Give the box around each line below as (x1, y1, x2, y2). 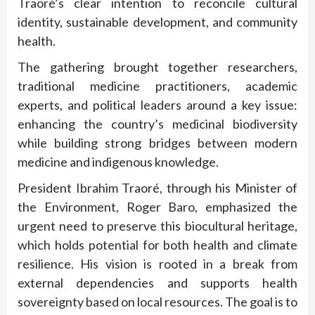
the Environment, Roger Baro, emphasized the (18, 198, 297, 214)
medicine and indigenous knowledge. (18, 153, 219, 169)
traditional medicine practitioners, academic (18, 77, 297, 94)
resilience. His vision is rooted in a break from (18, 255, 297, 271)
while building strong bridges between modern (18, 134, 297, 150)
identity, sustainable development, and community (18, 13, 297, 30)
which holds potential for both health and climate (18, 236, 297, 252)
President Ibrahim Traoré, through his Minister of (18, 179, 297, 195)
